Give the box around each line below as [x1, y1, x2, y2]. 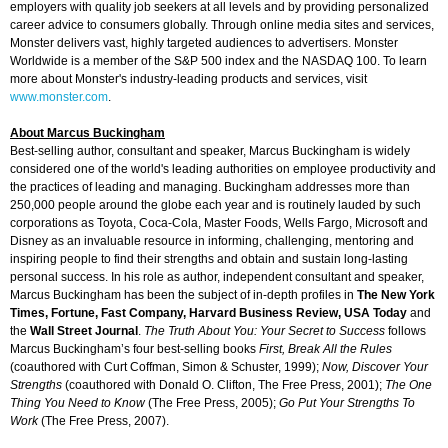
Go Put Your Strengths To [279, 396, 415, 411]
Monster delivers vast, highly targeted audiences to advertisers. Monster [10, 36, 398, 51]
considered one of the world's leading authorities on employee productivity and [10, 162, 436, 177]
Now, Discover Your [322, 360, 428, 375]
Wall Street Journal [30, 324, 138, 339]
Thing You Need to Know [10, 396, 145, 411]
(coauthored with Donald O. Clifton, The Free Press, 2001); [62, 378, 385, 393]
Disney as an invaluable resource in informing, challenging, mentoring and [10, 234, 414, 249]
